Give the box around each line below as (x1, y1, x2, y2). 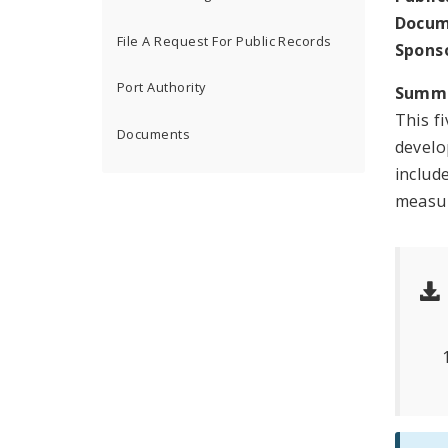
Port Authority (117, 78, 206, 97)
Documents (117, 125, 191, 144)
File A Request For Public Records (117, 31, 332, 50)
